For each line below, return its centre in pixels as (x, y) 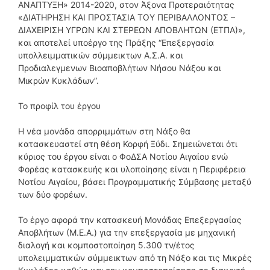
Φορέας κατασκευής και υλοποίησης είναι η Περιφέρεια (132, 169)
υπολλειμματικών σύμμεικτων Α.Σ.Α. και (101, 55)
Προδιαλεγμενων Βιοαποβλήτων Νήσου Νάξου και (120, 67)
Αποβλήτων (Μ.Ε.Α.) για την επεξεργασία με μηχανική (127, 232)
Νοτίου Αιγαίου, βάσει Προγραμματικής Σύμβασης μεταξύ (135, 181)
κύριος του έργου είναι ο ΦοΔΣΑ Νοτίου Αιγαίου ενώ (123, 156)
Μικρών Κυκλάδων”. (58, 80)
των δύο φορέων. (53, 194)
